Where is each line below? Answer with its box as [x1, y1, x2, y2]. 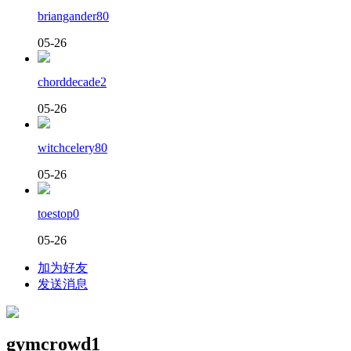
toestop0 [38, 206, 79, 220]
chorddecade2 [38, 74, 107, 89]
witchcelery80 [38, 140, 107, 154]
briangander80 [38, 9, 109, 23]
